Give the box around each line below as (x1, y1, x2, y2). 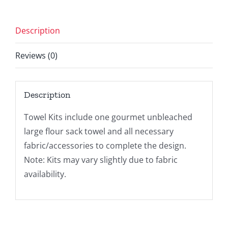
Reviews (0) (15, 49, 58, 61)
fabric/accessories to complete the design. (23, 140, 186, 152)
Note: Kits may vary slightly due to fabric (23, 154, 178, 166)
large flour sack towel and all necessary (23, 126, 174, 137)
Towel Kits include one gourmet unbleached (23, 111, 192, 123)
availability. (23, 168, 66, 180)
